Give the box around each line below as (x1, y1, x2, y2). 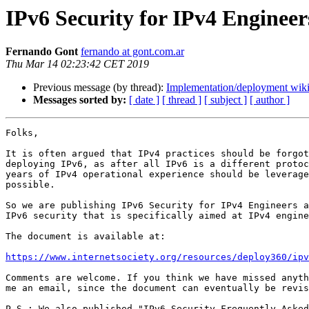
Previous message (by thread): (33, 81, 166, 94)
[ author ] (250, 94, 290, 106)
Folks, (6, 128, 39, 139)
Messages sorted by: (33, 94, 126, 106)
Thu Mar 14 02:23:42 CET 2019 (6, 58, 149, 70)
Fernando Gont (6, 46, 78, 58)
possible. (6, 179, 55, 190)
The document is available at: (6, 231, 166, 242)
